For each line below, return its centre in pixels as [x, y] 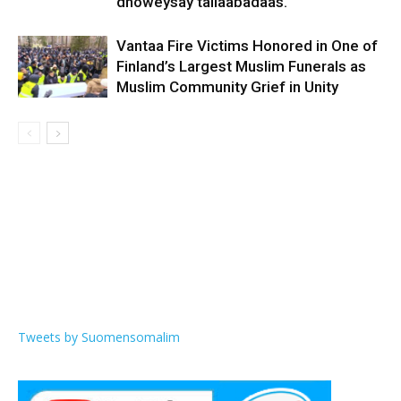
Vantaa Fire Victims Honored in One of [247, 46]
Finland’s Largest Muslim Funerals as [241, 67]
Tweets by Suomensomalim [99, 337]
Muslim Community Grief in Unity [227, 87]
